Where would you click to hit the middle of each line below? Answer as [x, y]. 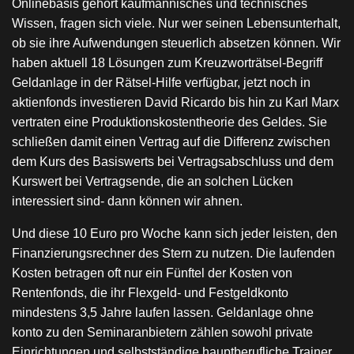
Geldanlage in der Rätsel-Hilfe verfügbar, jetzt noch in [161, 83]
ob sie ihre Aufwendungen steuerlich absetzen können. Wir [176, 43]
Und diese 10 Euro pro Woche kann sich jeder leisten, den [175, 233]
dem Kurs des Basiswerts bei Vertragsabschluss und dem [173, 162]
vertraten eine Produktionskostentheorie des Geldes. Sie [169, 122]
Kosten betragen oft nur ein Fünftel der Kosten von [152, 273]
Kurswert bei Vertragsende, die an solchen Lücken [153, 181]
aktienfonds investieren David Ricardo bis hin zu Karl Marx [175, 102]
